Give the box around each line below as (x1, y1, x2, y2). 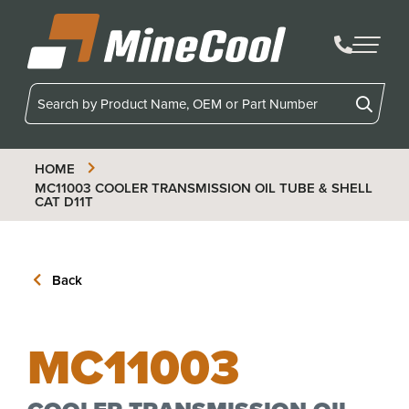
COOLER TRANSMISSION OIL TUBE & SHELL (90, 177, 372, 197)
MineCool (26, 68, 83, 89)
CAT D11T (34, 191, 93, 211)
